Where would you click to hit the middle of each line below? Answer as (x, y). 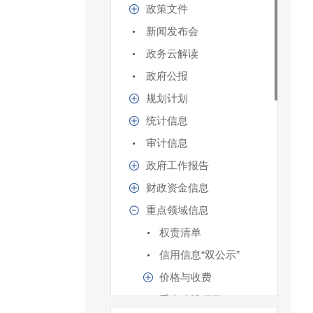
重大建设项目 (191, 300)
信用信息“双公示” (199, 255)
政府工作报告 (177, 166)
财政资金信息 (177, 188)
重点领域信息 (177, 210)
